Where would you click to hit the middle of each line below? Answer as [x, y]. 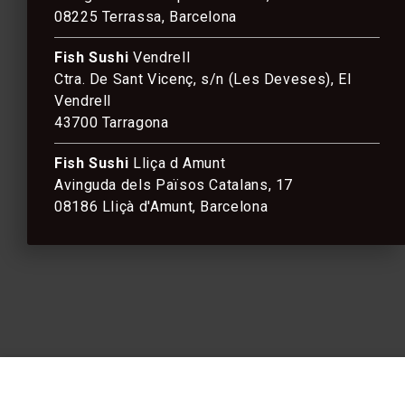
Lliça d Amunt [177, 163]
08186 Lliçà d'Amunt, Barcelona [161, 207]
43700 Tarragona [112, 122]
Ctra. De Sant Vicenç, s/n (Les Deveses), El [203, 79]
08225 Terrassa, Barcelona [146, 17]
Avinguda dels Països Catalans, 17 [174, 185]
